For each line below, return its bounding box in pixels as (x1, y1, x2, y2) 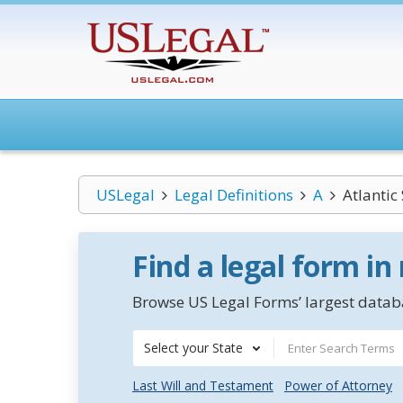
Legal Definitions (174, 184, 293, 205)
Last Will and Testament (132, 377, 273, 394)
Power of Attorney (284, 377, 392, 394)
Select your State (144, 339, 243, 356)
